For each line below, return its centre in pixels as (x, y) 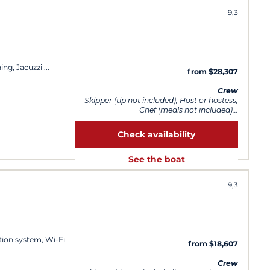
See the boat (156, 159)
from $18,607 (213, 243)
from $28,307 (213, 71)
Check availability (157, 135)
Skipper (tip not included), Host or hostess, (161, 101)
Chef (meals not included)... (189, 110)
